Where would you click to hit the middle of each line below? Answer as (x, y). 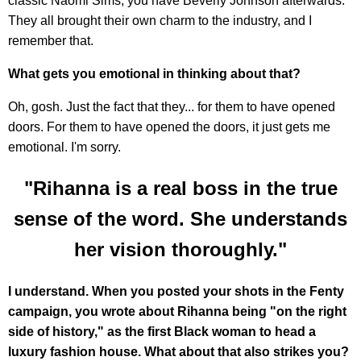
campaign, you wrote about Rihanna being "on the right (177, 312)
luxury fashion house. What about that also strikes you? (178, 352)
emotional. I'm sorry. (64, 147)
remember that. (51, 41)
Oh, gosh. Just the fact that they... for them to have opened (172, 107)
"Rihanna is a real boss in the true (180, 189)
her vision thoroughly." (180, 250)
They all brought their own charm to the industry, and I (160, 21)
